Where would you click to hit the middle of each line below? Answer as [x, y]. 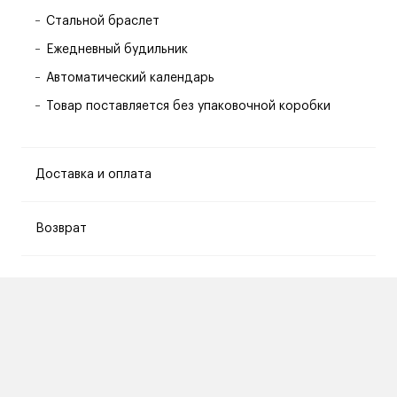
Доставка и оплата [93, 175]
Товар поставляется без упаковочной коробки [188, 106]
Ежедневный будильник [117, 50]
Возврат [61, 229]
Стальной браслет [103, 21]
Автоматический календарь [130, 78]
